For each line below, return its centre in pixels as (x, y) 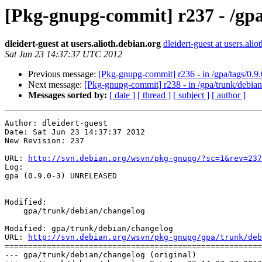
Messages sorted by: (68, 95)
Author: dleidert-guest (56, 123)
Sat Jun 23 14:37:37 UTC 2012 (63, 54)
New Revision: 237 (44, 141)
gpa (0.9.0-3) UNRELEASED (61, 176)
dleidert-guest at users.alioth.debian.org (83, 44)
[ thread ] (154, 95)
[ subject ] (191, 95)
